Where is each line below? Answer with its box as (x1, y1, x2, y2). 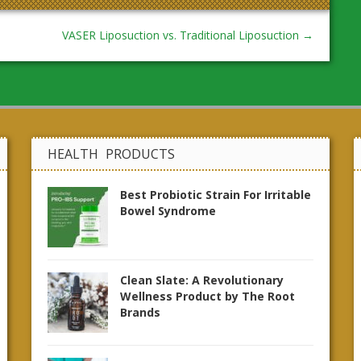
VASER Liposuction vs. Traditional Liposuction (62, 27, 302, 43)
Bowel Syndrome (120, 203, 216, 218)
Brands (120, 305, 160, 320)
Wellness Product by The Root (120, 288, 295, 304)
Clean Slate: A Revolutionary (120, 272, 284, 288)
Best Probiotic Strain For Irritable (120, 187, 311, 202)
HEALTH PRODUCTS (48, 145, 175, 163)
